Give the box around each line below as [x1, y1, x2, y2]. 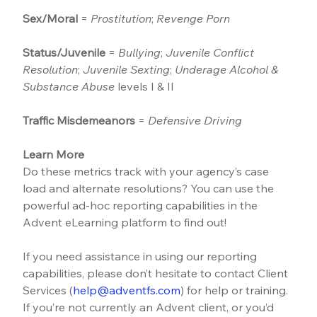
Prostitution [91, 11, 152, 26]
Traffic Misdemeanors [23, 113, 136, 128]
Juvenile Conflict [166, 45, 258, 60]
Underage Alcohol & [175, 62, 282, 77]
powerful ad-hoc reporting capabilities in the [23, 198, 261, 213]
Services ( [23, 283, 74, 298]
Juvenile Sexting [83, 62, 171, 77]
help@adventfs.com [73, 283, 181, 298]
